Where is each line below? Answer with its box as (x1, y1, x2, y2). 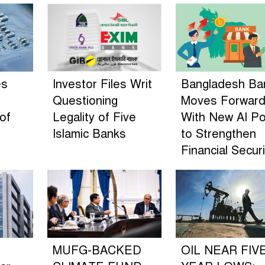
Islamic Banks (52, 126, 126, 141)
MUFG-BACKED (52, 243, 141, 258)
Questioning (52, 93, 118, 108)
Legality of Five (52, 109, 136, 125)
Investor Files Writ (52, 76, 152, 92)
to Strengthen (180, 126, 256, 141)
